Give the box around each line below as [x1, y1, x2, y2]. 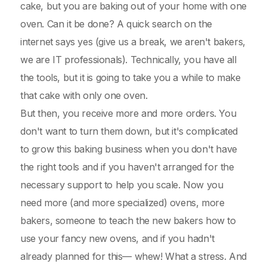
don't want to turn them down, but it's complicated [20, 125, 238, 137]
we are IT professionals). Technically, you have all [20, 54, 237, 66]
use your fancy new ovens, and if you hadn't [20, 232, 215, 244]
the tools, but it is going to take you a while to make [20, 72, 241, 83]
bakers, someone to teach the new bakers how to [20, 215, 236, 226]
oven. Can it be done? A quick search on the [20, 18, 212, 30]
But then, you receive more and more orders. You [20, 107, 237, 119]
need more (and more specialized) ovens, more [20, 197, 225, 209]
